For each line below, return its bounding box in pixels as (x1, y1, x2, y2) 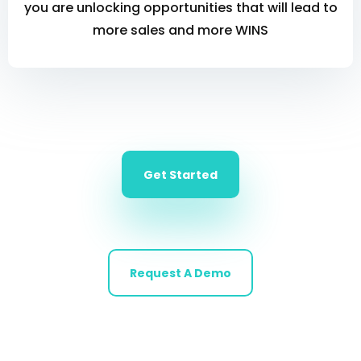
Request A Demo (130, 265, 231, 281)
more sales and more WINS (93, 21, 268, 39)
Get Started (143, 167, 218, 183)
